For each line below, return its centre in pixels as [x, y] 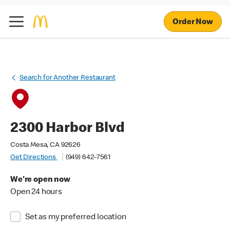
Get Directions [34, 158]
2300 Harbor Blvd [68, 129]
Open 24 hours [36, 193]
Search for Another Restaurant [68, 78]
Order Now [193, 22]
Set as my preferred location [75, 218]
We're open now [40, 180]
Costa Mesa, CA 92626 [45, 145]
